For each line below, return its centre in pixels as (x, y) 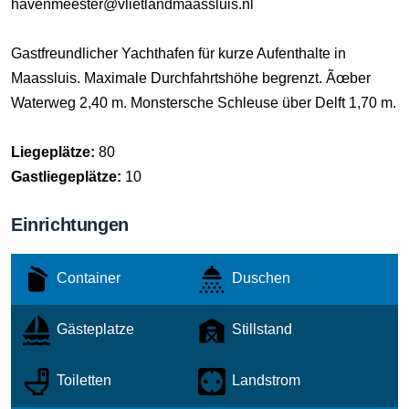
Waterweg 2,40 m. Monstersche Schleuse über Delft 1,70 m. (204, 103)
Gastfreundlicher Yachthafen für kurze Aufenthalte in (178, 53)
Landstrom (264, 381)
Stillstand (260, 330)
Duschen (259, 278)
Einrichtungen (70, 225)
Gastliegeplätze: (68, 177)
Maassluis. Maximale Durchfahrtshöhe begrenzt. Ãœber (191, 78)
